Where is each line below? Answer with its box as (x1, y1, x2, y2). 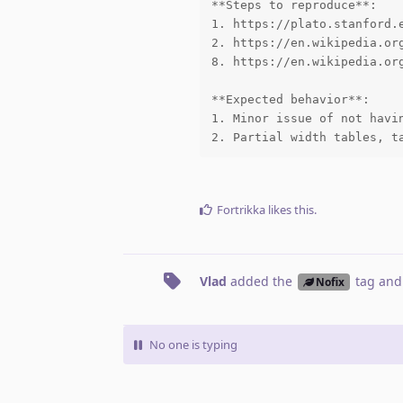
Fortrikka (217, 201, 265, 218)
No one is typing (149, 336, 237, 353)
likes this (265, 201, 314, 218)
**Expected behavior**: (210, 92, 370, 106)
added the (227, 272, 296, 290)
